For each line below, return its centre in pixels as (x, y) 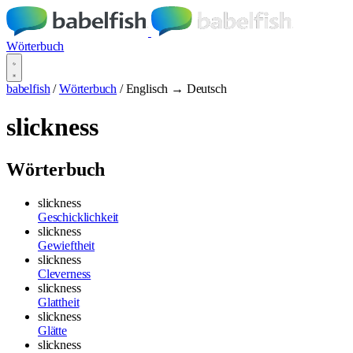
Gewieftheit (67, 245)
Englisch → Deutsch (176, 89)
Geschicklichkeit (78, 217)
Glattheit (59, 302)
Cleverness (65, 273)
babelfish (28, 89)
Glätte (52, 330)
